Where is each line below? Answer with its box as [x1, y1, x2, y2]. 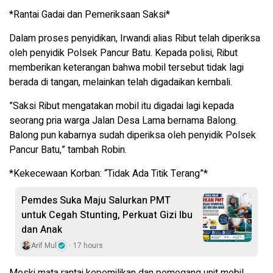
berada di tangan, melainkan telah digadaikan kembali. [9, 74, 232, 90]
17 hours [73, 239, 103, 251]
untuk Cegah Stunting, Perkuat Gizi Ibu [21, 207, 193, 222]
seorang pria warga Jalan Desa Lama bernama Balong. [9, 113, 238, 128]
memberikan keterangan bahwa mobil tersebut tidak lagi [9, 60, 244, 75]
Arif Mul [31, 239, 57, 251]
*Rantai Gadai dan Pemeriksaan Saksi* [9, 7, 170, 22]
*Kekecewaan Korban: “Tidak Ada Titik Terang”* [9, 166, 208, 181]
